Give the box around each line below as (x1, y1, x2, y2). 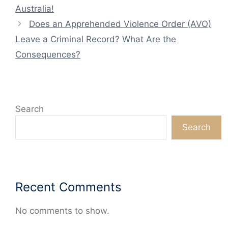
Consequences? (15, 49, 80, 60)
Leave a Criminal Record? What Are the (15, 34, 176, 45)
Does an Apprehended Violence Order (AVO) (29, 19, 212, 30)
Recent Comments (15, 180, 122, 195)
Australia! (15, 4, 54, 14)
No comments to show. (15, 206, 109, 216)
